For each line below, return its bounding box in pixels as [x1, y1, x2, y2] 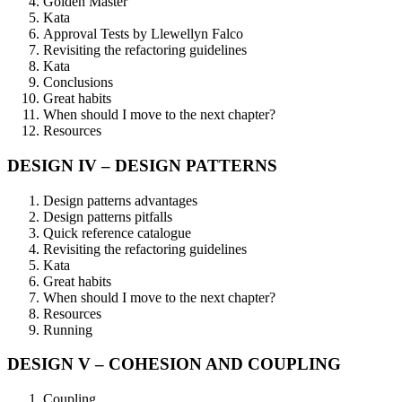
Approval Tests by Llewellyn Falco [43, 26, 243, 42]
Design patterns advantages [43, 192, 197, 208]
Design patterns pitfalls [43, 208, 172, 224]
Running [43, 321, 92, 337]
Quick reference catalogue [43, 224, 191, 240]
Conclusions [43, 74, 113, 91]
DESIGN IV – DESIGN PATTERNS [7, 156, 277, 176]
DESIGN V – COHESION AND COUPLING [7, 354, 341, 374]
